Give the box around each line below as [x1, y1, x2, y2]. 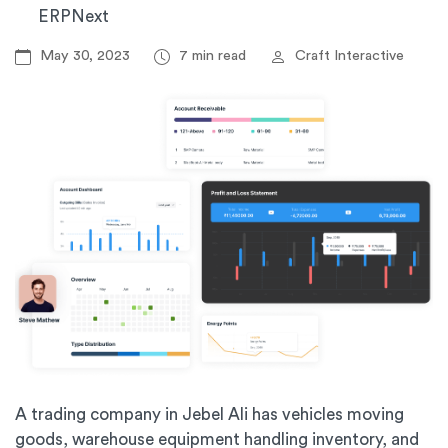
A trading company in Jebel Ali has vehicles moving [15, 406, 404, 424]
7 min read [175, 48, 250, 63]
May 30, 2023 [36, 48, 134, 63]
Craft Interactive [291, 48, 404, 63]
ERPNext [38, 8, 109, 25]
